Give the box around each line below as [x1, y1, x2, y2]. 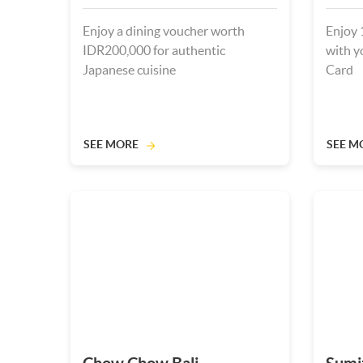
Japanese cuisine [83, 62, 176, 77]
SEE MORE [83, 138, 139, 151]
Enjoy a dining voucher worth [83, 23, 245, 38]
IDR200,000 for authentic [83, 43, 225, 58]
